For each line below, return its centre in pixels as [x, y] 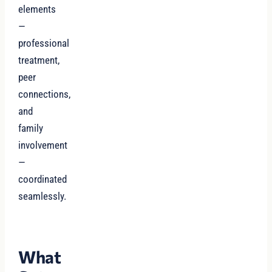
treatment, [39, 60]
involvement [43, 145]
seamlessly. [42, 196]
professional [44, 43]
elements [37, 9]
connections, [45, 94]
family [31, 128]
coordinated [43, 179]
